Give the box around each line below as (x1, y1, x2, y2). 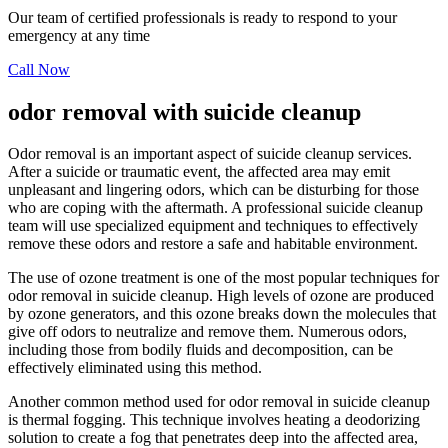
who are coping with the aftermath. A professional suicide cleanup (8, 199, 423, 217)
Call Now (8, 60, 70, 78)
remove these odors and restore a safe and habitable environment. (8, 235, 418, 253)
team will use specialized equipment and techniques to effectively (8, 217, 418, 235)
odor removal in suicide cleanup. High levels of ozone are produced (8, 287, 434, 305)
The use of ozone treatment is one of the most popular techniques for (8, 269, 439, 287)
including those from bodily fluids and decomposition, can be (8, 341, 393, 359)
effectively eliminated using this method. (8, 359, 262, 377)
